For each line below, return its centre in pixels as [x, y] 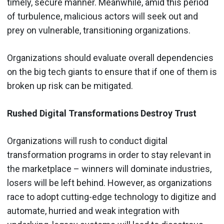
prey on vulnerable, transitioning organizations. [99, 30]
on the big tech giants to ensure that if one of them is [112, 72]
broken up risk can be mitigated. [70, 86]
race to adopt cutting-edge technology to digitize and [111, 197]
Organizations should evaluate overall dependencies [110, 58]
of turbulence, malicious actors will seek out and [102, 16]
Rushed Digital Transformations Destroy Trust [102, 113]
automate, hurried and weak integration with [93, 211]
